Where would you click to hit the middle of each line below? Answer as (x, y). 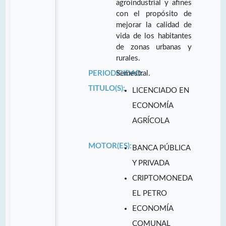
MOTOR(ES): (110, 146)
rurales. (128, 58)
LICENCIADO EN (161, 90)
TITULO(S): (106, 88)
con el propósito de (154, 14)
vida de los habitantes (154, 36)
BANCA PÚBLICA (161, 148)
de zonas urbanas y (154, 47)
